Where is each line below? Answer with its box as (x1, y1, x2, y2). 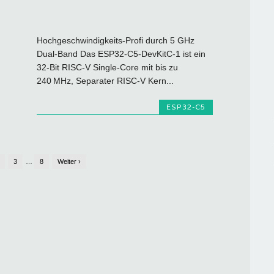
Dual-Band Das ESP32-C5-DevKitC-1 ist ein (37, 49, 206, 59)
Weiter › (57, 157, 81, 165)
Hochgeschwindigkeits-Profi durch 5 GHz (37, 35, 195, 46)
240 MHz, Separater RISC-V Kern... (37, 76, 174, 86)
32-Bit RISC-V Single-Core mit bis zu (37, 62, 179, 73)
